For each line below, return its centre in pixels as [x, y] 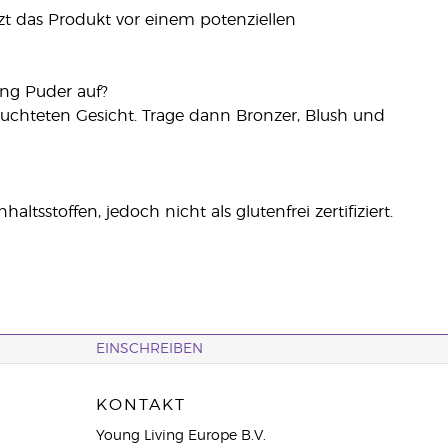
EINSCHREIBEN [149, 349]
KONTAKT [140, 405]
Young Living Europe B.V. [180, 436]
